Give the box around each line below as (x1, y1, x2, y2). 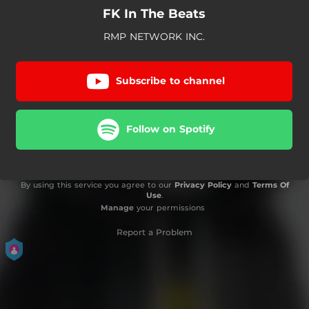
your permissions (133, 202, 205, 212)
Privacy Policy (174, 179, 232, 190)
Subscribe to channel (116, 74, 225, 87)
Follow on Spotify (126, 123, 215, 135)
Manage (100, 202, 134, 212)
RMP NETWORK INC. (103, 30, 205, 43)
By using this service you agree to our (20, 179, 175, 190)
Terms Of (252, 179, 289, 190)
